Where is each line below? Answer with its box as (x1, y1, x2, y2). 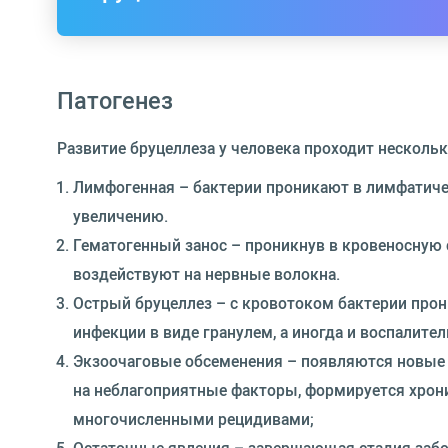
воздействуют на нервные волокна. (73, 262, 340, 285)
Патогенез (57, 83, 173, 116)
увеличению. (73, 204, 168, 227)
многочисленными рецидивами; (73, 407, 314, 430)
